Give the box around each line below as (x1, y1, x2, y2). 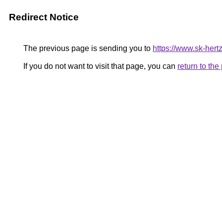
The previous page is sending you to (21, 44, 153, 53)
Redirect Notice (9, 12, 79, 22)
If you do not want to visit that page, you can (21, 62, 177, 70)
